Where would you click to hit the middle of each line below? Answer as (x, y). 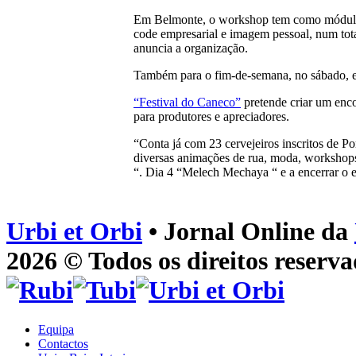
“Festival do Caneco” (187, 102)
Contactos (63, 343)
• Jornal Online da (248, 232)
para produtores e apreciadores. (211, 116)
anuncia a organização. (191, 48)
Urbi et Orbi (74, 232)
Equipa (56, 329)
